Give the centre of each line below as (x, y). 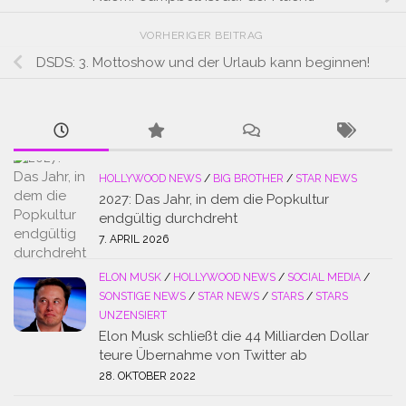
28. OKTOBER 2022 (147, 377)
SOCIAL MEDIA (324, 278)
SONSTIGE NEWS (142, 297)
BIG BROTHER (248, 179)
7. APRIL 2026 (134, 240)
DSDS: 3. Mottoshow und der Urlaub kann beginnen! (203, 62)
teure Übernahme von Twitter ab (203, 356)
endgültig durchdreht (168, 219)
